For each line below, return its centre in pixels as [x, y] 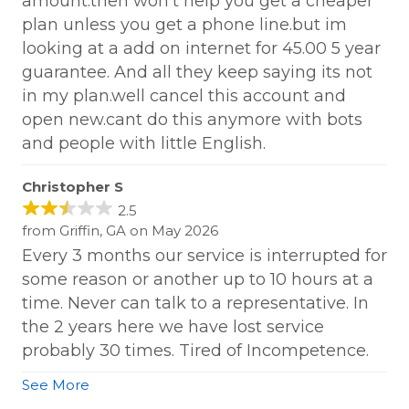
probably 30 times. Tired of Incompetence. [195, 351]
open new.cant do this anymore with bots [192, 120]
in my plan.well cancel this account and [184, 96]
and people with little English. [144, 144]
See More [56, 385]
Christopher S [73, 187]
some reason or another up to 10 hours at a [198, 280]
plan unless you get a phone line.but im [184, 25]
